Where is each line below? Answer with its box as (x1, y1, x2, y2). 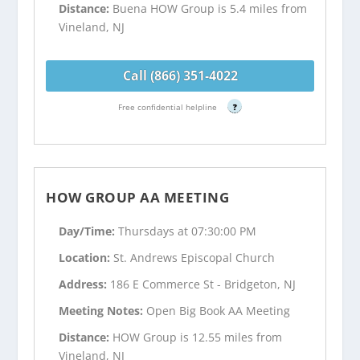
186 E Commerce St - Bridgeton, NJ (110, 276, 297, 292)
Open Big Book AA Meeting (146, 302, 291, 318)
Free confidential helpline (118, 100, 219, 112)
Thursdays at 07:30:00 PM (118, 223, 257, 239)
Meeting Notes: (59, 302, 147, 318)
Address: (59, 276, 111, 292)
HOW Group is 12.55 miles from (112, 329, 283, 345)
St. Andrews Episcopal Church (113, 250, 276, 266)
